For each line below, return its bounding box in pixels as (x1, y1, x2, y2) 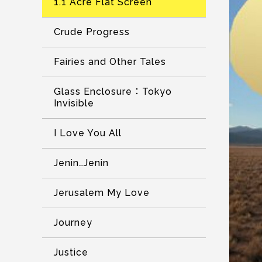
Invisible (54, 98, 94, 109)
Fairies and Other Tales (54, 56, 166, 67)
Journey (54, 217, 92, 228)
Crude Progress (54, 26, 130, 37)
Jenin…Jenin (54, 157, 109, 168)
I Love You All (54, 127, 122, 139)
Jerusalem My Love (54, 187, 150, 198)
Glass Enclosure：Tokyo (54, 86, 172, 97)
